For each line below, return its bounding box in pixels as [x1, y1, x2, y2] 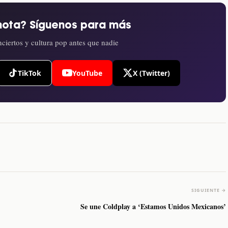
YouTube [72, 68, 102, 78]
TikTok [17, 68, 41, 78]
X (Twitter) [132, 68, 170, 78]
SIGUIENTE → [191, 187, 226, 193]
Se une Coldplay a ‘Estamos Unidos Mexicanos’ [80, 201, 226, 212]
